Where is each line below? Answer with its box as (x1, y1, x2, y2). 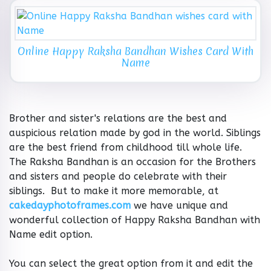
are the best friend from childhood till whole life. (9, 142, 245, 154)
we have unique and (131, 200, 228, 212)
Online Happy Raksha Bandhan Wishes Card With (18, 44, 253, 59)
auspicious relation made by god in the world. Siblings (9, 127, 261, 139)
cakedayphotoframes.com (9, 200, 131, 212)
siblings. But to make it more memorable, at (9, 185, 218, 197)
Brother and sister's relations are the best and (9, 113, 227, 125)
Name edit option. (9, 229, 93, 241)
